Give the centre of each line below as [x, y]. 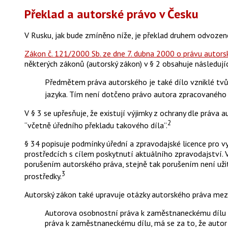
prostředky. [43, 176]
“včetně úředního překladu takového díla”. [96, 125]
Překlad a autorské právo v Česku [111, 14]
